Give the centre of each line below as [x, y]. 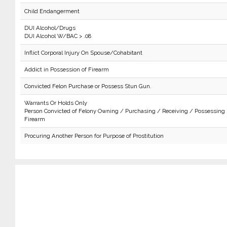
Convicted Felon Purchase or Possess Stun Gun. [88, 86]
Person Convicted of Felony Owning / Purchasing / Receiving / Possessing [124, 111]
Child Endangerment [52, 11]
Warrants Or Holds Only [55, 103]
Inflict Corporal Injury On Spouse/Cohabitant [83, 53]
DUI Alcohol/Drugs [50, 28]
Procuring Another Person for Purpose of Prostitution [94, 136]
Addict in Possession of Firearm [66, 69]
